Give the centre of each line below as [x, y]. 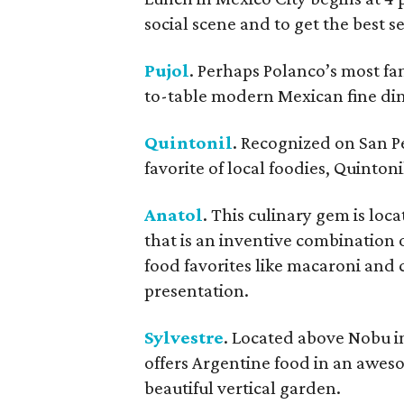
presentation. [197, 290]
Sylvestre [184, 337]
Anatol [174, 215]
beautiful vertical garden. [243, 388]
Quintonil [188, 142]
